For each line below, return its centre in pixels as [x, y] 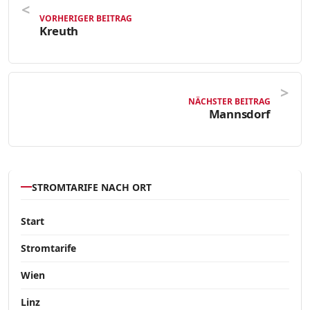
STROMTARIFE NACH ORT [92, 187]
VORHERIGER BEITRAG [86, 19]
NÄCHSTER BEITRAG [229, 102]
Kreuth [59, 31]
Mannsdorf [239, 114]
